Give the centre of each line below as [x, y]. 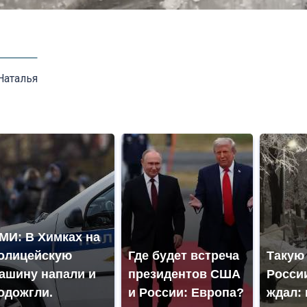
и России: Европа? [186, 293]
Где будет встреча [184, 256]
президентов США [184, 274]
